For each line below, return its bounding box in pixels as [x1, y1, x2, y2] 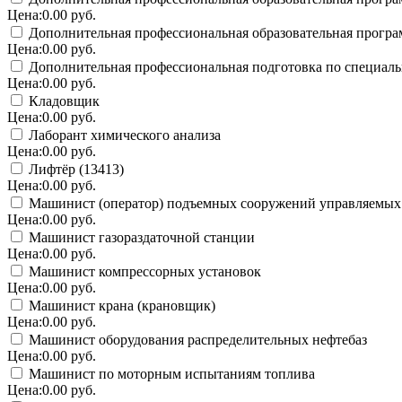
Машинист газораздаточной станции [25, 229, 255, 245]
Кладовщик [25, 92, 100, 109]
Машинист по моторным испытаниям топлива [25, 365, 315, 381]
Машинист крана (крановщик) [25, 297, 215, 313]
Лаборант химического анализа [25, 127, 221, 143]
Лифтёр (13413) [25, 161, 124, 177]
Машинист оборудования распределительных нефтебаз [25, 331, 367, 347]
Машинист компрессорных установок [25, 263, 261, 279]
